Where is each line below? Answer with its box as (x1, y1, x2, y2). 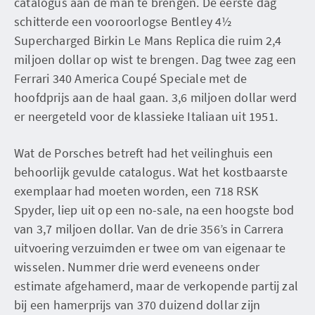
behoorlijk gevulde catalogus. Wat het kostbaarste (14, 163, 288, 180)
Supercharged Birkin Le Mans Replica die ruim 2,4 (14, 32, 282, 49)
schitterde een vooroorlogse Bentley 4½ (14, 13, 233, 30)
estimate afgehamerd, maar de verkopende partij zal (14, 277, 299, 294)
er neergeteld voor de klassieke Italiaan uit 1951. (14, 108, 278, 124)
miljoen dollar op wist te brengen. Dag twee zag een (14, 51, 297, 67)
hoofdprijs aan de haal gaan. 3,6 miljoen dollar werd (14, 89, 297, 105)
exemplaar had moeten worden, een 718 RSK (14, 182, 259, 199)
